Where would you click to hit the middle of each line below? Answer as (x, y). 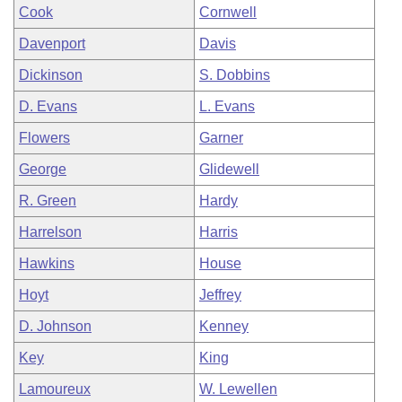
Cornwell (228, 12)
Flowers (44, 138)
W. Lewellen (238, 389)
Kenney (224, 326)
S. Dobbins (235, 75)
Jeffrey (220, 295)
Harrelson (50, 232)
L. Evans (227, 106)
